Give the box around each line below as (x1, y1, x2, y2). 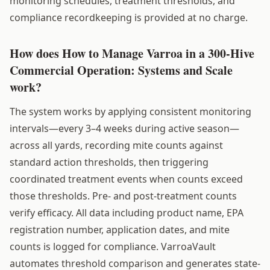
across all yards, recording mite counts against (10, 138, 223, 152)
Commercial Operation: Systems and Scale (10, 61, 233, 79)
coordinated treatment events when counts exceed (10, 172, 243, 186)
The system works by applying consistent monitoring (10, 104, 251, 118)
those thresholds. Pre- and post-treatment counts (10, 189, 237, 202)
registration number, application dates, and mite (10, 222, 230, 236)
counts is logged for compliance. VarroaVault (10, 239, 216, 253)
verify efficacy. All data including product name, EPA (10, 206, 243, 219)
